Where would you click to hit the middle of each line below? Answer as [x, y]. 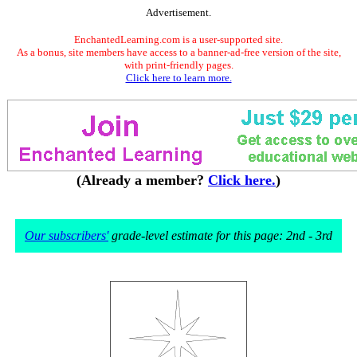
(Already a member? [142, 180]
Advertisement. [178, 12]
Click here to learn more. [178, 78]
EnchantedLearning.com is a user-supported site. [178, 39]
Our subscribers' [67, 235]
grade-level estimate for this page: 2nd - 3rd [220, 235]
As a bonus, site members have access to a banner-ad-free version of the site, [178, 52]
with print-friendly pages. [178, 65]
